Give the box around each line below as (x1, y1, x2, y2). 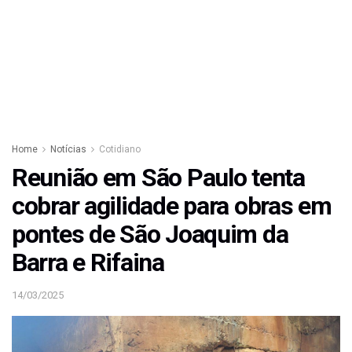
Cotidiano (99, 144, 141, 156)
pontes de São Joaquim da (12, 219, 288, 250)
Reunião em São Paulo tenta (12, 163, 305, 193)
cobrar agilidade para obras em (12, 191, 332, 222)
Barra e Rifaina (12, 247, 164, 278)
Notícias (50, 144, 86, 156)
